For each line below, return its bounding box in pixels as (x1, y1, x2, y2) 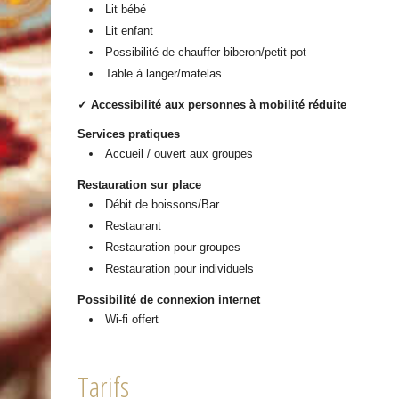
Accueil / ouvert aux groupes (105, 146, 254, 160)
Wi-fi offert (105, 312, 159, 326)
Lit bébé (105, 2, 147, 16)
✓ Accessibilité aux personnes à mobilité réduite (77, 97, 347, 111)
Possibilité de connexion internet (77, 292, 261, 306)
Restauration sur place (77, 177, 202, 191)
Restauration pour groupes (105, 240, 241, 254)
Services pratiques (77, 126, 181, 141)
